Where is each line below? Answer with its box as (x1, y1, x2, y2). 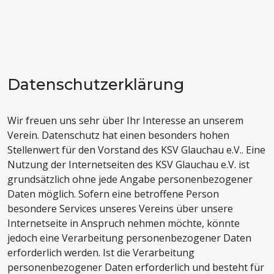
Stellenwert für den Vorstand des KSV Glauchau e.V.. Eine (7, 143, 265, 157)
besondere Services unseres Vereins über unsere (7, 202, 233, 216)
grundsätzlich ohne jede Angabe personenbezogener (7, 172, 253, 187)
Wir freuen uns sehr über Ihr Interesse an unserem (7, 114, 243, 128)
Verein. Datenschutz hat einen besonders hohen (7, 128, 229, 143)
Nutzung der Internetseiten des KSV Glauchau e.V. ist (7, 158, 250, 172)
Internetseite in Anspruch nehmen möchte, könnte (7, 217, 240, 231)
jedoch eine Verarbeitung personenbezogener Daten (7, 231, 251, 245)
